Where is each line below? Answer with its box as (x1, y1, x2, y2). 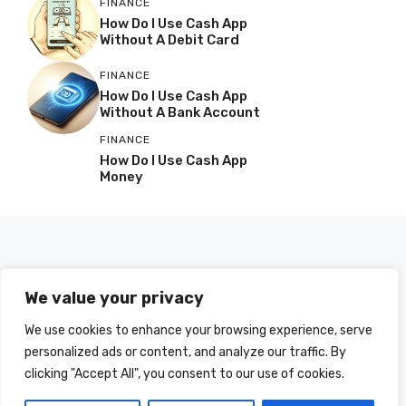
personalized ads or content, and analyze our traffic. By (24, 344, 346, 360)
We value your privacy (24, 288, 204, 308)
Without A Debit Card (100, 32, 239, 48)
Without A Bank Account (100, 104, 260, 121)
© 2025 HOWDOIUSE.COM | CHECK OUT (59, 382, 347, 395)
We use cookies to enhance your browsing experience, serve (24, 323, 372, 338)
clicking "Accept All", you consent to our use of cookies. (24, 366, 344, 382)
